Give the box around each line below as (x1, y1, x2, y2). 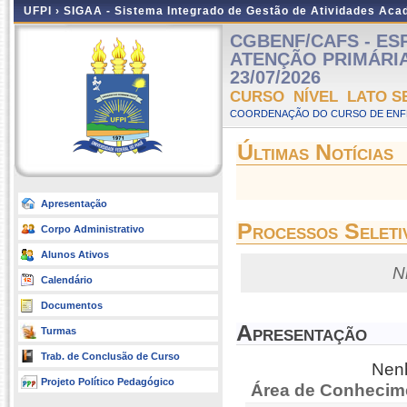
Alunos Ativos (41, 249, 109, 260)
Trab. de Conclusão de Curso (41, 351, 180, 362)
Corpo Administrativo (41, 223, 144, 234)
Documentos (41, 300, 103, 311)
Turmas (41, 325, 76, 336)
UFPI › (24, 5, 64, 17)
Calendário (41, 274, 93, 285)
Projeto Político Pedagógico (41, 376, 174, 387)
